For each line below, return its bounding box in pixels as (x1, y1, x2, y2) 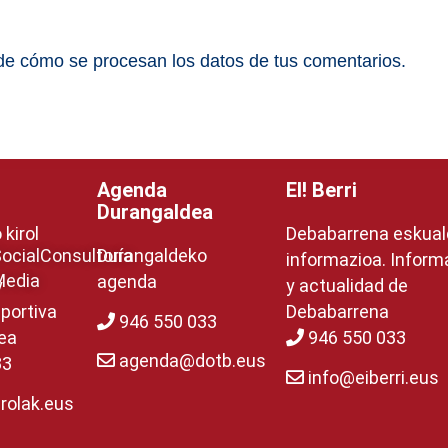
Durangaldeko (96, 245, 207, 267)
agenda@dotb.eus (114, 350, 266, 372)
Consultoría (40, 245, 133, 267)
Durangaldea (96, 200, 213, 225)
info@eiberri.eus (303, 366, 439, 388)
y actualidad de (285, 275, 408, 297)
